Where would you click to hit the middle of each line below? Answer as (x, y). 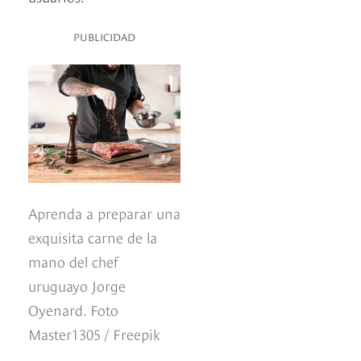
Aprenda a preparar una (104, 213)
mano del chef (73, 261)
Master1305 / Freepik (94, 334)
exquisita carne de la (93, 237)
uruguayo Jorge (77, 285)
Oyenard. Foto (73, 309)
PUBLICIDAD (104, 37)
